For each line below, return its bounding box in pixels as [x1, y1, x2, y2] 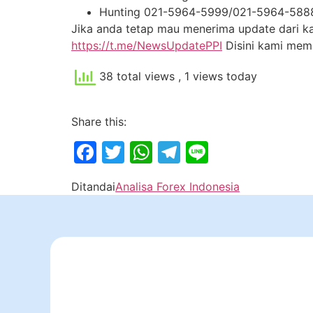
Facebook [96, 138, 201, 166]
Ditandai [71, 179, 115, 194]
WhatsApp [152, 138, 263, 166]
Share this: [71, 114, 126, 129]
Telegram [180, 138, 279, 166]
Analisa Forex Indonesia [115, 179, 240, 194]
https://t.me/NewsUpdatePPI [71, 38, 222, 53]
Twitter [124, 138, 200, 166]
